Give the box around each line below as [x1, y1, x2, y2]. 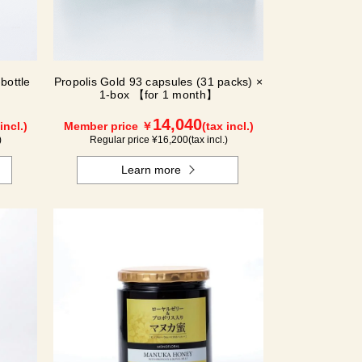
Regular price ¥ [89, 134, 158, 146]
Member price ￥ [63, 120, 153, 133]
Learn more [121, 163, 182, 177]
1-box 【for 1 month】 [99, 88, 218, 102]
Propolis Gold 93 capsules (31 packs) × [53, 75, 263, 89]
